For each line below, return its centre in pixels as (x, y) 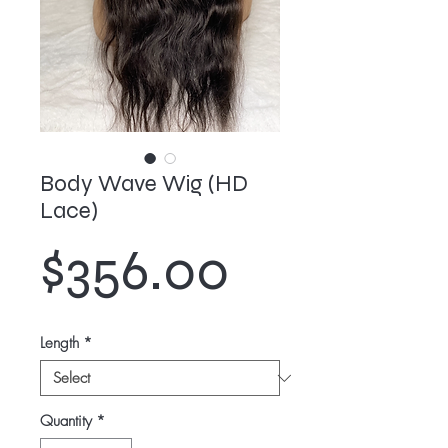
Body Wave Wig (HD (144, 184)
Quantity (66, 421)
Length (59, 343)
